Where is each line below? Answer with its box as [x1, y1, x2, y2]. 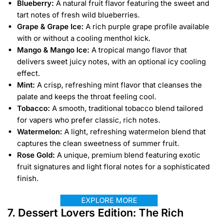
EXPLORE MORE [81, 195, 137, 205]
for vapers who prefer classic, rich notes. [17, 115, 160, 125]
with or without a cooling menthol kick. [17, 33, 150, 43]
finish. [17, 173, 38, 183]
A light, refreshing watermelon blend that [62, 127, 206, 136]
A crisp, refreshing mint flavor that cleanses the [35, 80, 202, 90]
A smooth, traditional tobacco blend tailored [50, 103, 203, 113]
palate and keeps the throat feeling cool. [17, 91, 156, 101]
